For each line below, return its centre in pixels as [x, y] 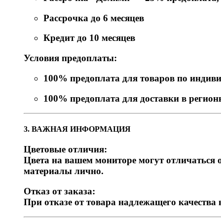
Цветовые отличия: [65, 149]
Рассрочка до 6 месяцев [94, 18]
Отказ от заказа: [59, 191]
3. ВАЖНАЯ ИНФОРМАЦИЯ [77, 129]
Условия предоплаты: [70, 58]
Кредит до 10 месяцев [89, 38]
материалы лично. [64, 171]
